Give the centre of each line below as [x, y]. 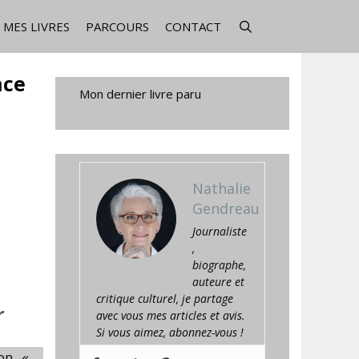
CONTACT [194, 26]
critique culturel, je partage [164, 298]
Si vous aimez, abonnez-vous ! [169, 332]
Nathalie [221, 188]
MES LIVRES [37, 26]
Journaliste [219, 231]
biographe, [219, 265]
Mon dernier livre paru [140, 94]
